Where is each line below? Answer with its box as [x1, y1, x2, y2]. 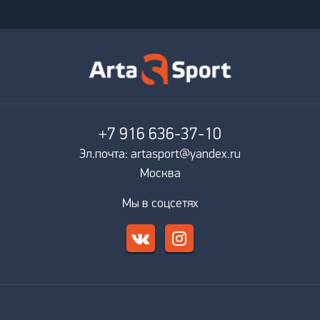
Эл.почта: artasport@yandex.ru [79, 148, 241, 162]
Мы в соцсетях [121, 197, 199, 211]
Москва [139, 167, 181, 181]
